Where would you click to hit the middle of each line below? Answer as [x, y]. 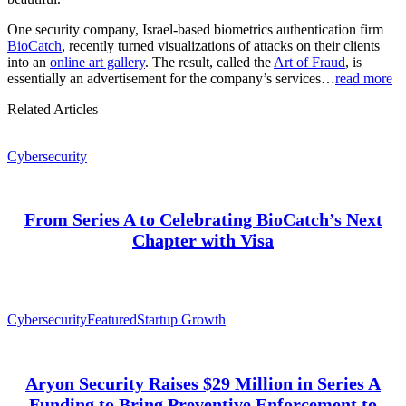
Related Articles [53, 109]
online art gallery [97, 62]
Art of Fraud [309, 62]
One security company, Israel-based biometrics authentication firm [195, 29]
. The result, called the [209, 62]
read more [364, 78]
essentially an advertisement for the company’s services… [171, 78]
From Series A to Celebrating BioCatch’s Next [203, 220]
